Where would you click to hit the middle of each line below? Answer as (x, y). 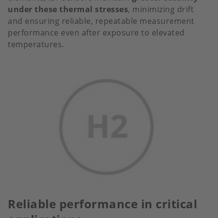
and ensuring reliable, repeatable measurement (101, 21)
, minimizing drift (161, 9)
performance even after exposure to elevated (96, 33)
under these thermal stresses (68, 9)
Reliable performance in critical (102, 204)
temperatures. (36, 45)
